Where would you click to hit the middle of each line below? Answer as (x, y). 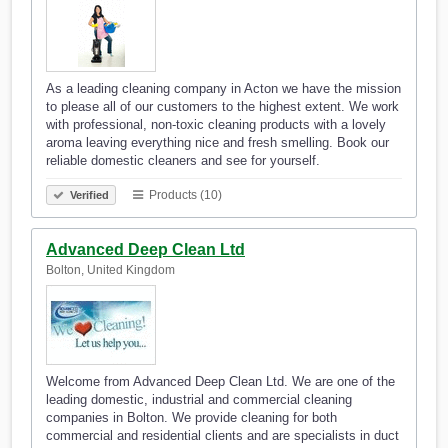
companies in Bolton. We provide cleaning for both (191, 418)
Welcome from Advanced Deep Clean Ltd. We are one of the (220, 382)
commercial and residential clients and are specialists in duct (222, 436)
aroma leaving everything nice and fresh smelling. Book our (217, 143)
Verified (88, 195)
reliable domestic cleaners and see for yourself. (183, 161)
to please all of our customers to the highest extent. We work (222, 107)
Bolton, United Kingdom (110, 270)
